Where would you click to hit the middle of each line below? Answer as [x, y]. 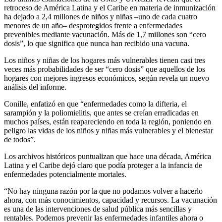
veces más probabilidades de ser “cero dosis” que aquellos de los [105, 69]
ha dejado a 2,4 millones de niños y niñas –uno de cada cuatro [101, 17]
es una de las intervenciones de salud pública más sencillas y [98, 209]
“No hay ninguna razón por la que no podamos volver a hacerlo [103, 191]
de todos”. [20, 140]
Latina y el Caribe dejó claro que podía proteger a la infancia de [103, 166]
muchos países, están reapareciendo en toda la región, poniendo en [108, 122]
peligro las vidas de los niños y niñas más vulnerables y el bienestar [109, 131]
